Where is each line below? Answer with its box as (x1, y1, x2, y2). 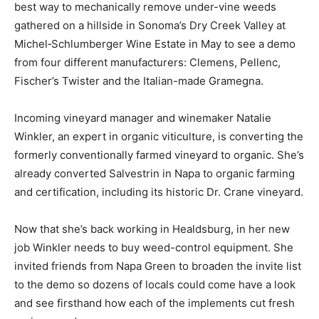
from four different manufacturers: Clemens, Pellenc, (14, 56, 281, 70)
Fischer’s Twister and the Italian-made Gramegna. (14, 74, 263, 88)
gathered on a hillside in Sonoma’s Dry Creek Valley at (14, 19, 286, 33)
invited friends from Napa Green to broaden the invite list (14, 259, 301, 273)
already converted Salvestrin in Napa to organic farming (14, 167, 295, 181)
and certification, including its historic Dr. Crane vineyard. (14, 185, 303, 199)
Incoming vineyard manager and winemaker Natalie (14, 111, 271, 125)
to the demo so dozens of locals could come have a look (14, 278, 296, 292)
